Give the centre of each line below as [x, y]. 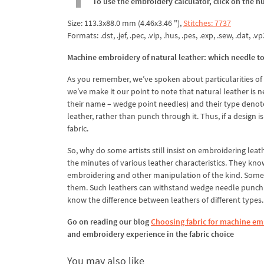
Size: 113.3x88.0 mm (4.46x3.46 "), [125, 23]
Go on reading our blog [109, 221]
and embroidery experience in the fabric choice [151, 234]
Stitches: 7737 [207, 23]
